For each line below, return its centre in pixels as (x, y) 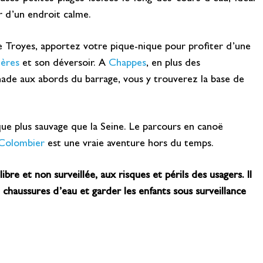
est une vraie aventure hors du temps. (129, 145)
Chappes (127, 64)
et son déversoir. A (64, 64)
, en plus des (173, 64)
